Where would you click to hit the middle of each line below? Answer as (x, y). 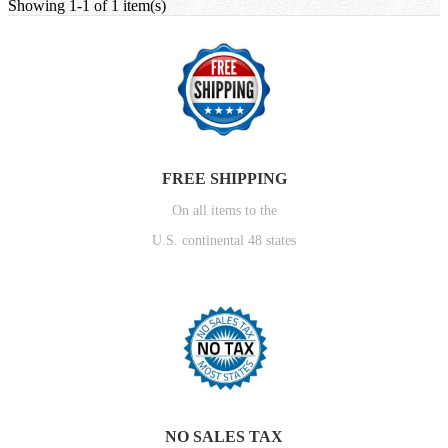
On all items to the (224, 210)
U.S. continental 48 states (224, 240)
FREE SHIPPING (224, 178)
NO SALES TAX (224, 436)
